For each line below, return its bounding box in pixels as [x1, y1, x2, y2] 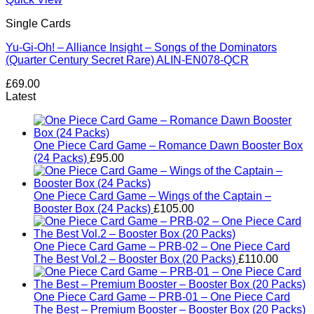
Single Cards [6, 18, 71, 29]
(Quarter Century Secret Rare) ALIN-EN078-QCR [6, 54, 249, 66]
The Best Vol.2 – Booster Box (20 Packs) [34, 253, 235, 265]
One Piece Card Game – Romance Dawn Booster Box [34, 139, 303, 151]
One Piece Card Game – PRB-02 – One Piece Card [34, 240, 290, 252]
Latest [6, 90, 36, 102]
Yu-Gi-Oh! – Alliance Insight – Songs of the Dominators [6, 41, 277, 53]
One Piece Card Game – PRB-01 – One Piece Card [34, 291, 290, 303]
